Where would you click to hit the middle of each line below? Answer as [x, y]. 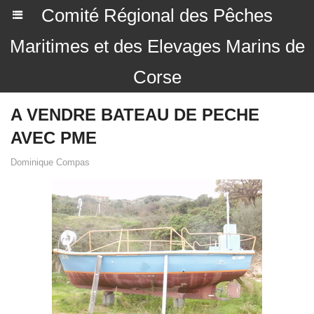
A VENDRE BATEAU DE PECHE [135, 115]
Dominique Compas [50, 162]
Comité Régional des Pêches [157, 15]
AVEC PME [54, 138]
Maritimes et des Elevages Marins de [157, 46]
